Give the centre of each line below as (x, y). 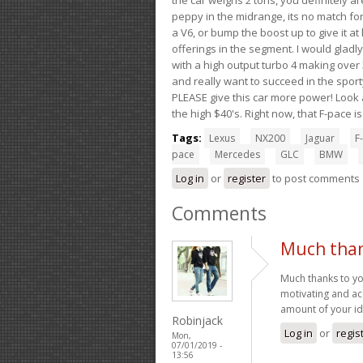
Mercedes (237, 154)
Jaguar (320, 138)
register (247, 178)
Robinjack (197, 320)
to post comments (315, 178)
